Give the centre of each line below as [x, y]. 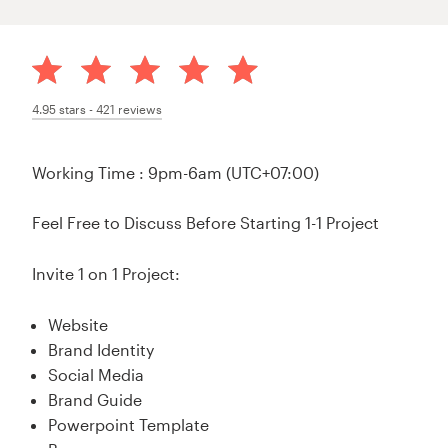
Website [78, 324]
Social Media [96, 374]
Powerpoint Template [129, 424]
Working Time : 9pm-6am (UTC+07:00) [176, 172]
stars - [76, 108]
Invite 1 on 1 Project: [106, 273]
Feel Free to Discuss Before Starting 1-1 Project [206, 223]
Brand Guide [95, 399]
